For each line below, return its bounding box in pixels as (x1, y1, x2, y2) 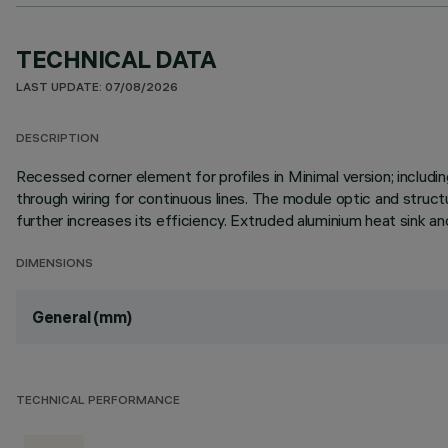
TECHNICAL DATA (16, 44, 217, 74)
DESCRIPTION (16, 133, 99, 146)
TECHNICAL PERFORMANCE (16, 395, 180, 408)
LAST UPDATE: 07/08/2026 (16, 82, 178, 95)
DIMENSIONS (16, 258, 93, 271)
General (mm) (32, 307, 133, 327)
